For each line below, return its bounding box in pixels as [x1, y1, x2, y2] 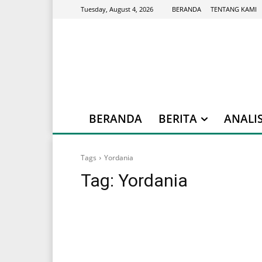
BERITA [158, 111, 197, 127]
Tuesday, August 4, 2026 [81, 5, 153, 14]
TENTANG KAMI [211, 4, 257, 13]
